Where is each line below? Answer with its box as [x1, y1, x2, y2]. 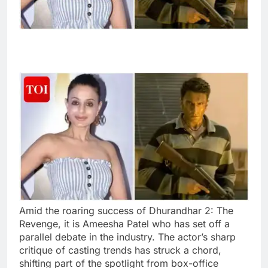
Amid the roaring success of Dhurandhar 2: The [19, 204, 233, 217]
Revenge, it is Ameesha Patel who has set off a [19, 217, 230, 230]
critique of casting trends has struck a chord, [19, 243, 221, 256]
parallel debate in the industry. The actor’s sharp [19, 230, 236, 243]
